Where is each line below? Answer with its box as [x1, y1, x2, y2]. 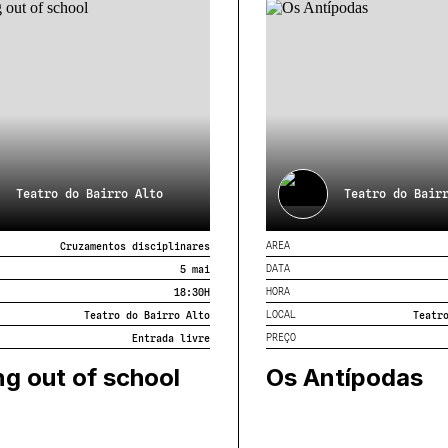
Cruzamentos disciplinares [60, 239, 210, 252]
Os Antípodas [266, 362, 423, 392]
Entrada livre [132, 331, 210, 344]
